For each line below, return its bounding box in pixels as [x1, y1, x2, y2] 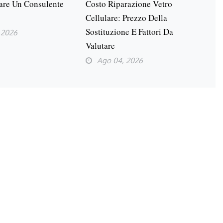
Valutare [85, 40, 115, 52]
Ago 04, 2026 [97, 56, 143, 66]
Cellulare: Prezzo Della [85, 12, 167, 24]
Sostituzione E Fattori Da [85, 26, 173, 38]
